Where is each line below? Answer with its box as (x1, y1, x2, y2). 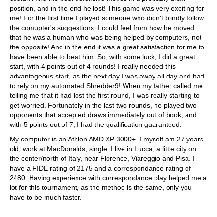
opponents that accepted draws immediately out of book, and (10, 111, 197, 119)
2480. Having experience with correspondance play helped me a (10, 174, 207, 182)
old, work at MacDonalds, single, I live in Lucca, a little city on (10, 145, 196, 153)
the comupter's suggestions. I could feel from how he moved (10, 24, 194, 32)
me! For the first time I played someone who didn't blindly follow (10, 14, 204, 22)
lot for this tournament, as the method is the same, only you (10, 184, 192, 192)
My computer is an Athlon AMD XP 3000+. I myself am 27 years (10, 135, 203, 143)
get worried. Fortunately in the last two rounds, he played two (10, 101, 197, 109)
